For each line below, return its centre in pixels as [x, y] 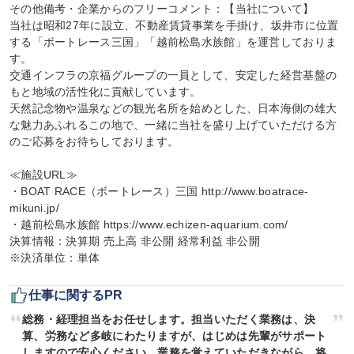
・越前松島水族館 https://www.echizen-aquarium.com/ [149, 224]
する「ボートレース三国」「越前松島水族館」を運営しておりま [173, 42]
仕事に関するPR [75, 295]
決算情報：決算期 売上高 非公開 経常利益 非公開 [135, 241]
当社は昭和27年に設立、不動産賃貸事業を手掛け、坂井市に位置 [174, 25]
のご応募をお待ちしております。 [94, 141]
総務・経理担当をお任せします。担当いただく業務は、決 [169, 319]
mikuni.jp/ [34, 208]
